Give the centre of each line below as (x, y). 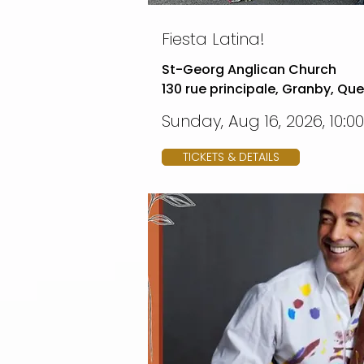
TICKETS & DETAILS (231, 157)
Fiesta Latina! (213, 39)
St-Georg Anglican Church (249, 69)
